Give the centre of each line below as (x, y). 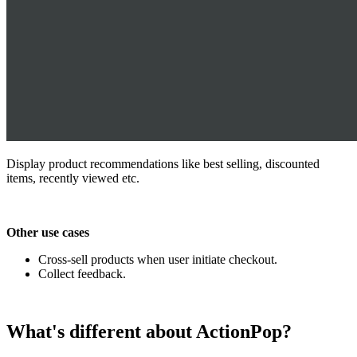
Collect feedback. (82, 274)
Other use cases (48, 233)
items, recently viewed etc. (73, 178)
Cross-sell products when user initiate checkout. (158, 260)
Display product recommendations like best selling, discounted (163, 164)
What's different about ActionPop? (149, 332)
